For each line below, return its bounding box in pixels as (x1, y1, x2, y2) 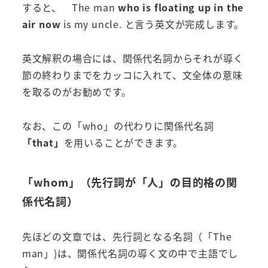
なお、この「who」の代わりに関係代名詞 (22, 118, 214, 133)
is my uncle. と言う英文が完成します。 (60, 17, 245, 32)
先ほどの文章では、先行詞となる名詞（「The (22, 229, 232, 243)
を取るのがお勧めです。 (22, 84, 132, 99)
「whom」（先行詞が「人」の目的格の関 (22, 174, 237, 190)
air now (22, 17, 61, 32)
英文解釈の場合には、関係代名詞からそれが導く (22, 51, 243, 66)
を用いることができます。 (63, 135, 184, 150)
